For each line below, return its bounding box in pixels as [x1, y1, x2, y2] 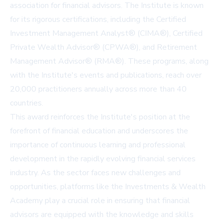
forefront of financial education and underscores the [10, 125, 188, 136]
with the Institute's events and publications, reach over [10, 70, 202, 81]
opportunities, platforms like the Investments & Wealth [10, 181, 206, 192]
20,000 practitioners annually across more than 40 [10, 84, 187, 95]
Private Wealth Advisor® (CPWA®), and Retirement [10, 42, 197, 53]
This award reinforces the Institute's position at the [10, 111, 190, 122]
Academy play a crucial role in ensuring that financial [10, 195, 190, 206]
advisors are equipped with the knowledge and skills [10, 209, 194, 220]
